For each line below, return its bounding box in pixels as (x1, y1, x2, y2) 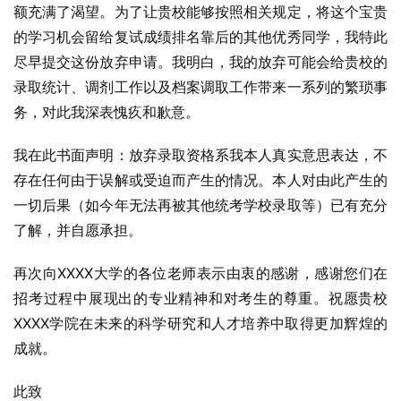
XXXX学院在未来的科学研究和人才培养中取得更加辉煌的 (13, 314, 388, 332)
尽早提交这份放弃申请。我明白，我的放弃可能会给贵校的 (13, 53, 388, 71)
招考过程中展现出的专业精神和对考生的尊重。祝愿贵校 (13, 289, 388, 307)
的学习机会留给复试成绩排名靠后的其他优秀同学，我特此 (13, 28, 388, 46)
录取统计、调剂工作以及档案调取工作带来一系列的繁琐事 (13, 78, 388, 96)
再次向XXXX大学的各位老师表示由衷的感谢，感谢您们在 (13, 264, 388, 282)
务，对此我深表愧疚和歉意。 (13, 103, 200, 121)
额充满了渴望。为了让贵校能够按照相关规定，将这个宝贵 (13, 3, 388, 21)
